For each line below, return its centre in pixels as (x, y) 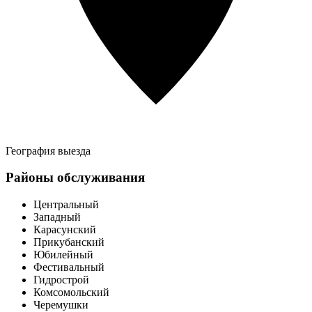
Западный (57, 217)
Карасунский (65, 230)
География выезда (48, 150)
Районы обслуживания (75, 178)
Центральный (66, 205)
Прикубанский (69, 242)
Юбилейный (63, 255)
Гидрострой (61, 280)
